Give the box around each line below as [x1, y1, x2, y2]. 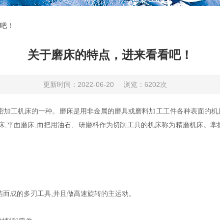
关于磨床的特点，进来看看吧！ [27, 48, 192, 61]
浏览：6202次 [124, 81, 167, 88]
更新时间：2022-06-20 [43, 81, 114, 88]
